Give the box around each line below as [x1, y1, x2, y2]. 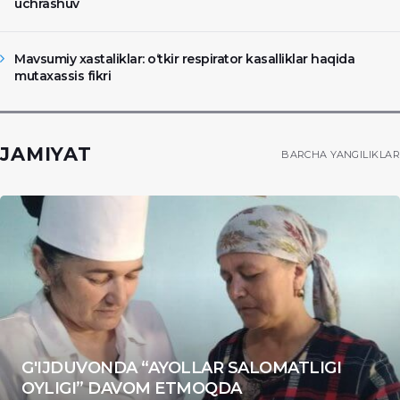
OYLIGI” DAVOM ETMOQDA [21, 378, 242, 398]
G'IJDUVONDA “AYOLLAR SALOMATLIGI [21, 357, 341, 378]
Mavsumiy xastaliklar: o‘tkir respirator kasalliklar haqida [14, 50, 354, 67]
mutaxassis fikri [14, 67, 111, 84]
